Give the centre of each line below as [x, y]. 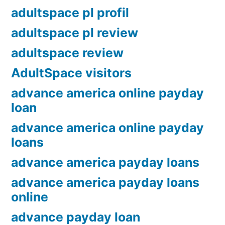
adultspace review [67, 53]
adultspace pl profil [70, 13]
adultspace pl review [75, 33]
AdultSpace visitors [71, 73]
